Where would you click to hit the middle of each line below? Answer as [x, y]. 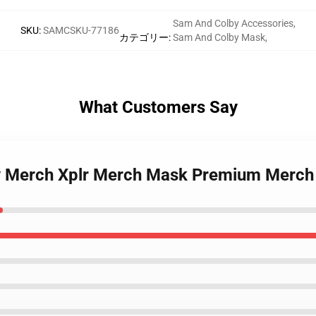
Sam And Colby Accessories [233, 23]
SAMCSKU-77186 [81, 30]
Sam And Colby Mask [219, 37]
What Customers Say [158, 107]
